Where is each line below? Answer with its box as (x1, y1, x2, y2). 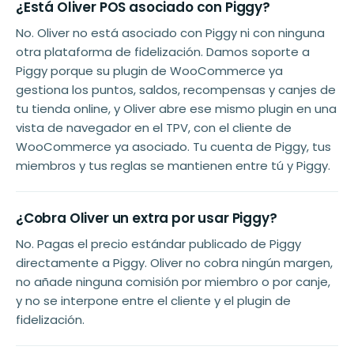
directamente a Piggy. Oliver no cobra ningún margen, (16, 254, 333, 272)
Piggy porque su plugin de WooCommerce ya (16, 62, 283, 80)
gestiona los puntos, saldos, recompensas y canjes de (16, 81, 336, 99)
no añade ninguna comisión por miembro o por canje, (16, 273, 330, 291)
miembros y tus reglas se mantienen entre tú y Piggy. (16, 157, 330, 175)
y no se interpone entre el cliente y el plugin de (16, 292, 291, 310)
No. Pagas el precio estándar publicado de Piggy (16, 235, 301, 253)
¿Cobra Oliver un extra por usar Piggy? (16, 209, 277, 228)
